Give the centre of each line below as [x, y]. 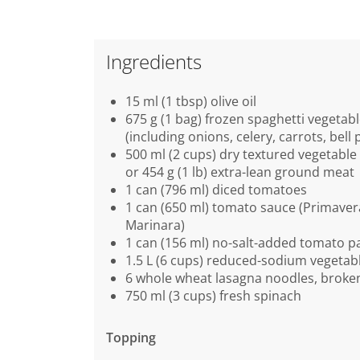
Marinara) [155, 225]
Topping [131, 337]
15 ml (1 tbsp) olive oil [191, 101]
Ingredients [154, 61]
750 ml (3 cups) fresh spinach [213, 295]
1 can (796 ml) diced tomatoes [216, 189]
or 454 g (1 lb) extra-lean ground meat [240, 172]
